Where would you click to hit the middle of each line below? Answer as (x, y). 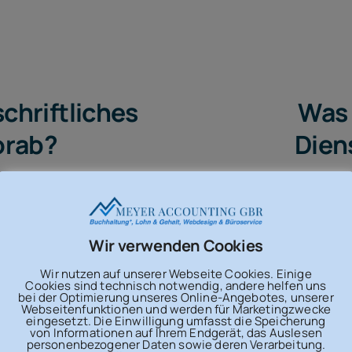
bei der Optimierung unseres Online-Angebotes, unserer (176, 297)
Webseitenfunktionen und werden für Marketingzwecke (176, 309)
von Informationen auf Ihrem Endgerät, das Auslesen (176, 332)
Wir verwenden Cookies (176, 245)
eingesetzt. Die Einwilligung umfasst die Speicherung (176, 321)
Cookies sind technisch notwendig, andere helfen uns (176, 285)
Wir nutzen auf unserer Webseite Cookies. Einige (176, 273)
